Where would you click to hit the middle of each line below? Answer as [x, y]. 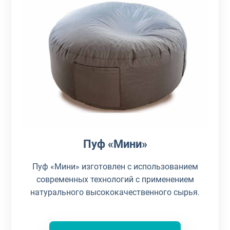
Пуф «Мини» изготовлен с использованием [115, 166]
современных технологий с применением [115, 179]
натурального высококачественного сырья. [115, 192]
